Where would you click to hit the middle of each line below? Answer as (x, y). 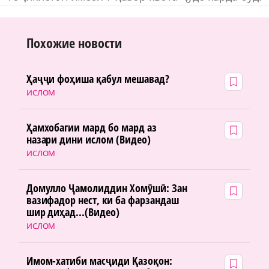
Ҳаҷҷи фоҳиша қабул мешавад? (98, 79)
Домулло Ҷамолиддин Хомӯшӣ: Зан (107, 188)
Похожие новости (74, 43)
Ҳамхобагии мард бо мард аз (92, 128)
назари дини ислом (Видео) (89, 140)
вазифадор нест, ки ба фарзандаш (102, 200)
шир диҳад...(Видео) (73, 212)
